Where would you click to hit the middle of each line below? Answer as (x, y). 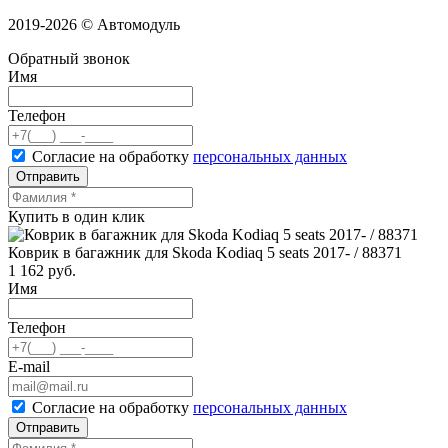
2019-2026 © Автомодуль (94, 25)
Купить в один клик (76, 217)
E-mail (29, 367)
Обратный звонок (69, 59)
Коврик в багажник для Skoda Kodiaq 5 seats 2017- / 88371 (205, 253)
